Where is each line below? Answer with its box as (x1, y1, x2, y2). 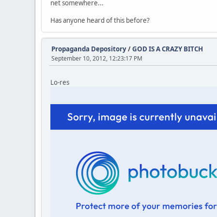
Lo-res (50, 78, 69, 87)
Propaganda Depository (51, 45, 126, 53)
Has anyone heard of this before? (50, 16, 150, 25)
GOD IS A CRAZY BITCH (132, 45, 203, 53)
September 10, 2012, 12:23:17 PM (51, 54, 142, 62)
